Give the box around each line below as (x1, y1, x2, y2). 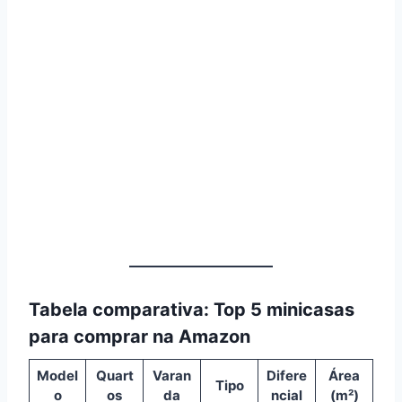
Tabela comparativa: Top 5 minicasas (29, 298, 354, 320)
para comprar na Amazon (29, 325, 250, 347)
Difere (267, 366, 307, 384)
